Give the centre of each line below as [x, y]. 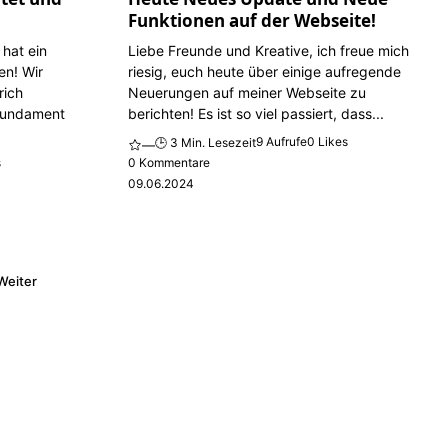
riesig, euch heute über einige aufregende [264, 71]
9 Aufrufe [281, 142]
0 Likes [327, 142]
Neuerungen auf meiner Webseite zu [246, 92]
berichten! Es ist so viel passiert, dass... [255, 113]
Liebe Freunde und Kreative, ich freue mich [268, 50]
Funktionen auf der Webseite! [251, 20]
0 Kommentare [168, 163]
